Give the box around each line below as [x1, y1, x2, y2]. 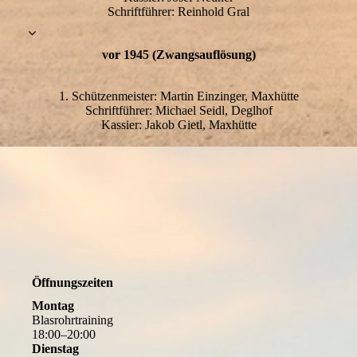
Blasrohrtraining [32, 313, 113, 328]
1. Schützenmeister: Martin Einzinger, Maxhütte [58, 88, 299, 103]
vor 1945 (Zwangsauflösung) [101, 47, 256, 61]
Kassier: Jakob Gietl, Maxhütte [100, 117, 257, 131]
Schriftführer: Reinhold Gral [108, 5, 249, 19]
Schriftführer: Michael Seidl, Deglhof [84, 103, 273, 117]
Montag [32, 299, 74, 313]
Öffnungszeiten [32, 276, 113, 290]
